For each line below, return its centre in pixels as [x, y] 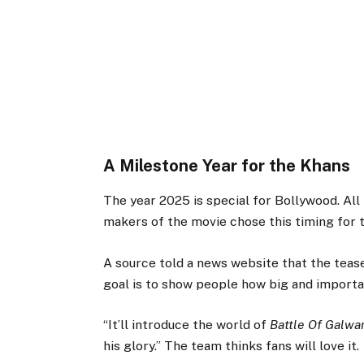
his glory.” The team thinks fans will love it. [232, 345]
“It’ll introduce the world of [187, 324]
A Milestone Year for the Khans [227, 166]
